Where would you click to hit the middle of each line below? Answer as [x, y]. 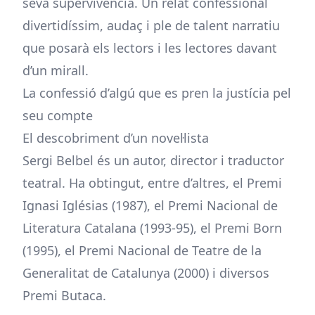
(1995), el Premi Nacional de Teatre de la [142, 250]
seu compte [58, 115]
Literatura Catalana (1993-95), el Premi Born [152, 228]
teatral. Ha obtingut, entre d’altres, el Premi [152, 183]
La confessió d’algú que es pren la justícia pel [157, 93]
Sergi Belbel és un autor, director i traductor [153, 160]
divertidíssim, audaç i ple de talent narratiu [151, 25]
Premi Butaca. [64, 295]
